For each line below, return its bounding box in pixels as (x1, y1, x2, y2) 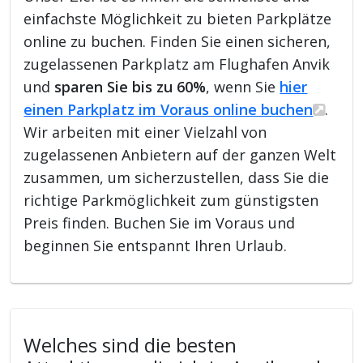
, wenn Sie (206, 76, 280, 96)
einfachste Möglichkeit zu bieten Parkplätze (23, 8, 332, 28)
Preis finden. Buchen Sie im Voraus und (23, 212, 296, 233)
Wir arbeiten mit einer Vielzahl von (23, 122, 267, 142)
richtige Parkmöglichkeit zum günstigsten (23, 190, 319, 210)
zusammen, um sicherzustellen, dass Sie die (23, 167, 330, 187)
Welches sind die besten (23, 331, 237, 358)
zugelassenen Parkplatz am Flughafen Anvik (23, 53, 331, 74)
